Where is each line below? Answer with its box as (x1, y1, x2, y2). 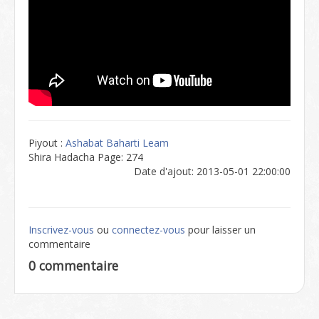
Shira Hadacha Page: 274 (28, 150, 143, 164)
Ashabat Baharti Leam (66, 136, 169, 150)
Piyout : (28, 136, 66, 150)
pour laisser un (185, 223, 256, 236)
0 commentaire (28, 257, 118, 274)
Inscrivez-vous (28, 223, 94, 236)
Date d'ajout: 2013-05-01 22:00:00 (134, 164, 291, 178)
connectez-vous (112, 223, 185, 236)
